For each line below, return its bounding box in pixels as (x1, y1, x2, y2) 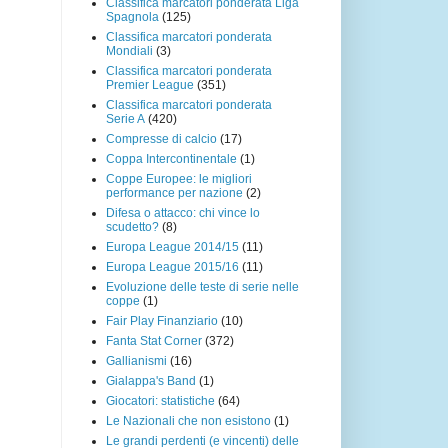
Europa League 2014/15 (106, 239, 239, 254)
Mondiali (106, 43, 153, 58)
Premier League (106, 77, 194, 92)
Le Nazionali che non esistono (106, 413, 271, 428)
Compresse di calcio (106, 131, 217, 146)
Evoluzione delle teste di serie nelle (106, 279, 299, 294)
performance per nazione (106, 185, 243, 200)
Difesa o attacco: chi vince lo (106, 205, 260, 220)
